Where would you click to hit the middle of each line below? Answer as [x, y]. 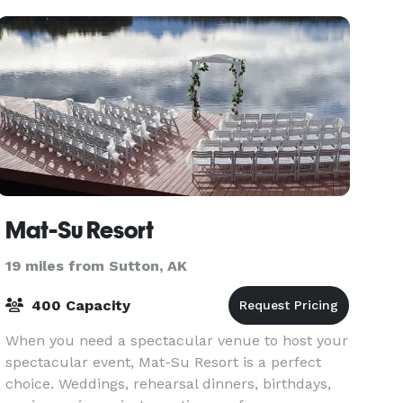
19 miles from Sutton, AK [97, 266]
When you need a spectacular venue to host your [177, 340]
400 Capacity [79, 305]
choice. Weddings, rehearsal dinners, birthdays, [169, 384]
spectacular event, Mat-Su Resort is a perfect [164, 362]
